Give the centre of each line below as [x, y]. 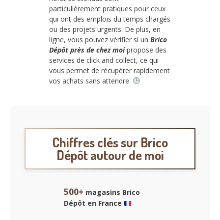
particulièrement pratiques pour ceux [107, 8]
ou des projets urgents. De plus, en [105, 29]
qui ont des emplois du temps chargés [110, 19]
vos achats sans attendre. [91, 81]
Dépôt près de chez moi [87, 50]
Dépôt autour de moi [110, 155]
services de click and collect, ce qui [104, 60]
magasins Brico [112, 192]
